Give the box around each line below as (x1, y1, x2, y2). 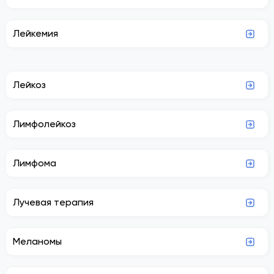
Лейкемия (13, 27, 58, 39)
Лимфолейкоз (13, 117, 76, 130)
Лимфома (13, 157, 56, 169)
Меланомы (13, 235, 62, 247)
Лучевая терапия (13, 196, 94, 208)
